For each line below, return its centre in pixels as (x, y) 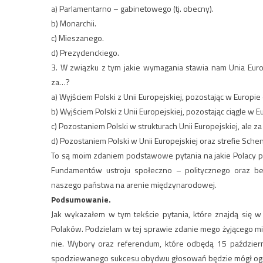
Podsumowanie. (81, 200)
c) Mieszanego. (77, 38)
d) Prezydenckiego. (85, 53)
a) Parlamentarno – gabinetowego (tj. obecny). (132, 9)
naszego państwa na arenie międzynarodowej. (134, 185)
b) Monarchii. (74, 23)
